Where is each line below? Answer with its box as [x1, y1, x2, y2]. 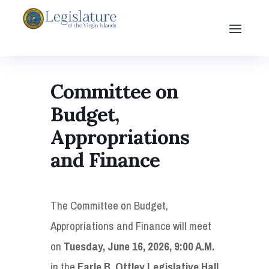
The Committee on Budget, [50, 197, 168, 213]
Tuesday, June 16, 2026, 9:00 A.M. [64, 238, 214, 254]
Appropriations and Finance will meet [50, 217, 211, 234]
